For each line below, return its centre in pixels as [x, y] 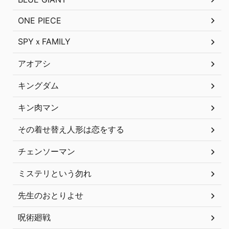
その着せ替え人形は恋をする [71, 129]
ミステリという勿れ [55, 173]
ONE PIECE [40, 20]
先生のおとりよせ [51, 195]
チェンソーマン [47, 151]
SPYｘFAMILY [44, 41]
